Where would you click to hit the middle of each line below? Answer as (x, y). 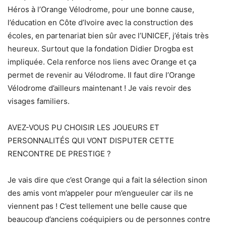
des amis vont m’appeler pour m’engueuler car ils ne (100, 193)
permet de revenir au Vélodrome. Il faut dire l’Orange (101, 75)
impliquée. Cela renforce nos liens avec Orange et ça (102, 62)
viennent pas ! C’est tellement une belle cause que (97, 206)
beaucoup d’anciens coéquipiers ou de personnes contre (109, 219)
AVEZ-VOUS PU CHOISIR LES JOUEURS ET (83, 128)
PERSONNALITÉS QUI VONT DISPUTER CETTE (91, 141)
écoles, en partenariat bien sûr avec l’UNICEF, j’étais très (108, 36)
